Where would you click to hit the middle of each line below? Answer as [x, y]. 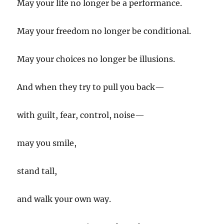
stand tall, [37, 171]
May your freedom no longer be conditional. [104, 31]
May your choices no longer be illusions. [96, 59]
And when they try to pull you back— [91, 87]
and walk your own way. [64, 199]
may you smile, [47, 143]
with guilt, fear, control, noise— [81, 115]
